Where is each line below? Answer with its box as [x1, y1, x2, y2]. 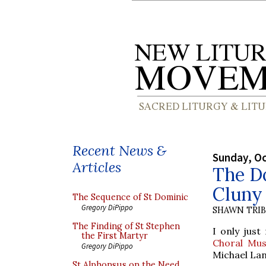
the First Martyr [81, 230, 148, 241]
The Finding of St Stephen [72, 221, 180, 232]
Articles [72, 158, 121, 176]
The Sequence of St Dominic [72, 192, 188, 202]
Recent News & [72, 141, 166, 160]
